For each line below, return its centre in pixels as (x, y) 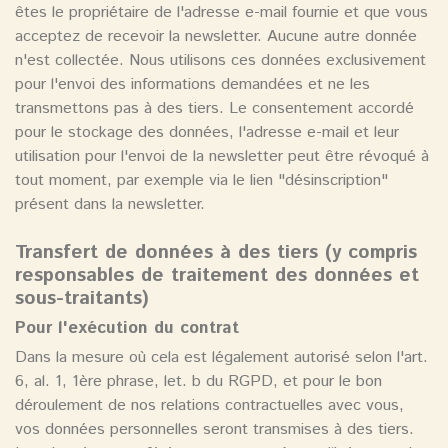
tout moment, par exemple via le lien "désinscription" (201, 181)
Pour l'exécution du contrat (127, 328)
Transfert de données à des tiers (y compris (216, 253)
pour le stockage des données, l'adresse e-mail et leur (207, 133)
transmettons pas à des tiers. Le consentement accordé (214, 109)
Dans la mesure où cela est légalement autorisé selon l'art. (221, 358)
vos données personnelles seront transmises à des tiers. (214, 430)
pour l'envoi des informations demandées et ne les (192, 85)
